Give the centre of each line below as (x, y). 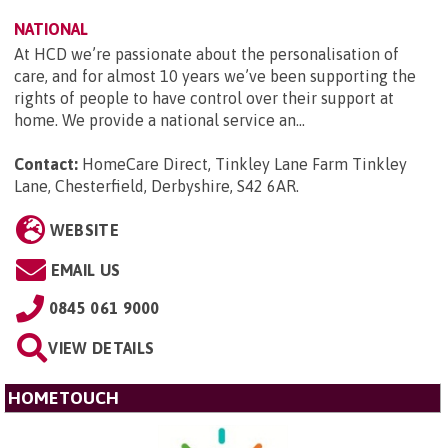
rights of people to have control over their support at (204, 97)
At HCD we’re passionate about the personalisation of (206, 53)
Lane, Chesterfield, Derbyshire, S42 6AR (155, 185)
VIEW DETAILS (101, 347)
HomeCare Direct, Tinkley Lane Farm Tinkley (244, 163)
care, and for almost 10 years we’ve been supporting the (215, 75)
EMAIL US (85, 269)
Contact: (46, 163)
